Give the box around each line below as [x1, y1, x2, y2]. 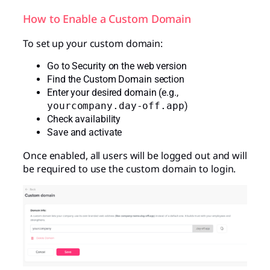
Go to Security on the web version [47, 60, 187, 72]
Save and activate [47, 127, 122, 139]
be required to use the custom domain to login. [23, 162, 236, 176]
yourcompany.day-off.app [47, 100, 184, 112]
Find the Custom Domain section [47, 74, 184, 86]
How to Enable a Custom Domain [23, 11, 192, 27]
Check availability [47, 113, 121, 125]
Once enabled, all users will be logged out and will [23, 149, 247, 163]
